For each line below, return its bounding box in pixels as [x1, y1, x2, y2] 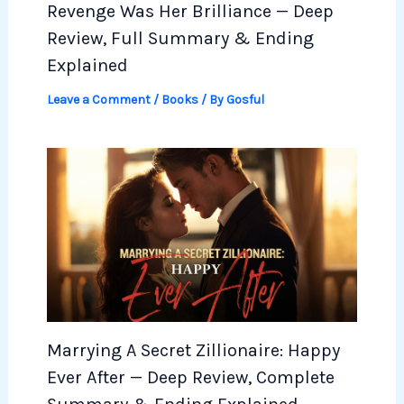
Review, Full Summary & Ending [46, 28, 314, 50]
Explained [46, 55, 128, 77]
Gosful [225, 92, 264, 108]
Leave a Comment [46, 92, 151, 108]
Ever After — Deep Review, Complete [46, 366, 335, 388]
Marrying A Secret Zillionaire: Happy [46, 339, 340, 361]
